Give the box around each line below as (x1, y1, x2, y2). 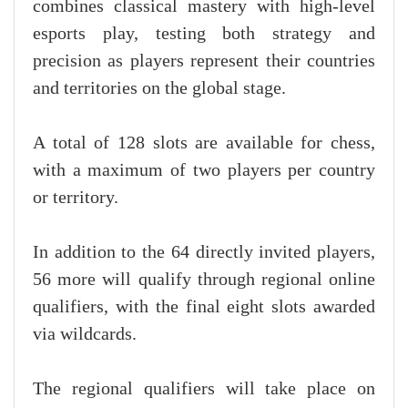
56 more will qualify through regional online (33, 269, 375, 290)
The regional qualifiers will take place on (33, 378, 375, 399)
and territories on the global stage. (33, 77, 286, 98)
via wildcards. (33, 323, 137, 344)
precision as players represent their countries (33, 50, 375, 71)
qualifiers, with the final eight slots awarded (33, 296, 375, 317)
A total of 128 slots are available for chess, (33, 132, 375, 153)
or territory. (33, 187, 118, 208)
